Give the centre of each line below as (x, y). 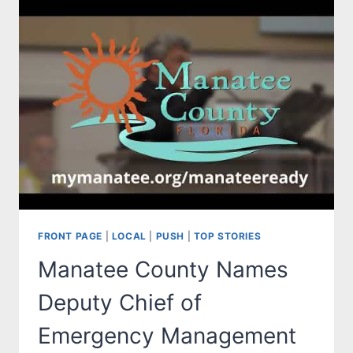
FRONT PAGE (70, 236)
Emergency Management (167, 336)
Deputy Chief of (120, 303)
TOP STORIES (227, 236)
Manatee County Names (163, 270)
